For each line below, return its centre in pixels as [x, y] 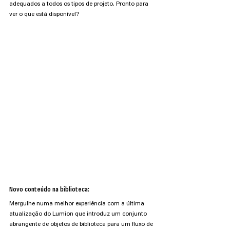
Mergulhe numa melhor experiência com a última [78, 204]
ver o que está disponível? [44, 14]
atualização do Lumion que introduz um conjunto [79, 214]
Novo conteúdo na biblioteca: [49, 190]
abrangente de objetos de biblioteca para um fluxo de [82, 225]
